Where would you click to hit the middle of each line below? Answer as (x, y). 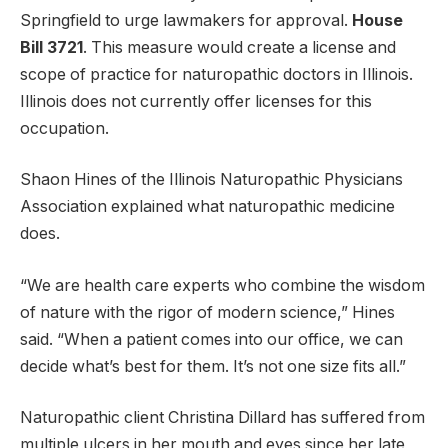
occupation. (64, 128)
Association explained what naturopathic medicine (207, 207)
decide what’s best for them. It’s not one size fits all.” (213, 366)
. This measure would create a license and (239, 47)
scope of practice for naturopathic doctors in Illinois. (216, 74)
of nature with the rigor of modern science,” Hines (207, 312)
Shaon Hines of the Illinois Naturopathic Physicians (211, 180)
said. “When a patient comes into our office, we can (211, 339)
